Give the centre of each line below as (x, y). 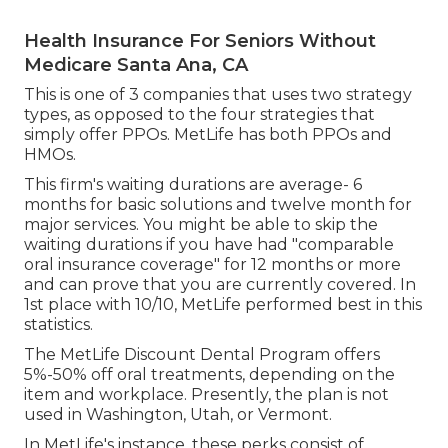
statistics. (58, 325)
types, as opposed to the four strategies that (199, 115)
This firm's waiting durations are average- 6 (193, 185)
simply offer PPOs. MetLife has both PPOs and (208, 135)
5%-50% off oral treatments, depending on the (209, 375)
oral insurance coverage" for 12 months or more (212, 265)
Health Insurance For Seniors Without (200, 41)
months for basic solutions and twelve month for (218, 205)
